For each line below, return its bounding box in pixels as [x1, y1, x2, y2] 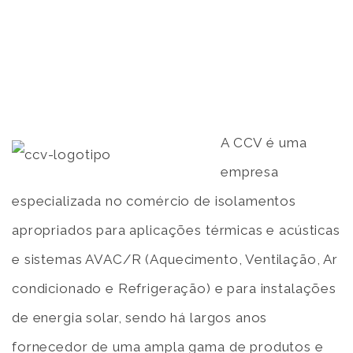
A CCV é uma [221, 135, 307, 150]
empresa [221, 164, 279, 180]
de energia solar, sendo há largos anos [12, 310, 268, 325]
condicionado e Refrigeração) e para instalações [12, 281, 336, 296]
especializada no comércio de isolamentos [12, 193, 297, 209]
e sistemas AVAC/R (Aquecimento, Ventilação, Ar [12, 251, 339, 267]
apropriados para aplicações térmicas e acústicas [12, 222, 340, 238]
